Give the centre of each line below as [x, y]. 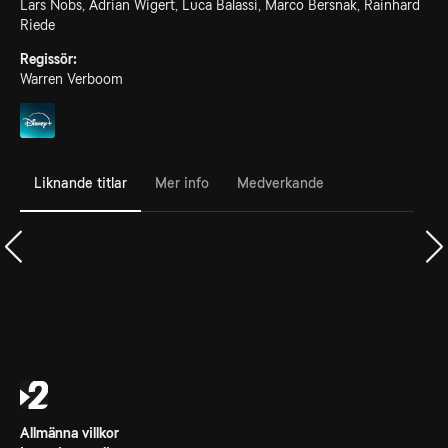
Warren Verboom [71, 79]
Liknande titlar [80, 182]
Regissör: [48, 59]
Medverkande [280, 182]
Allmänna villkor [69, 433]
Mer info [182, 182]
